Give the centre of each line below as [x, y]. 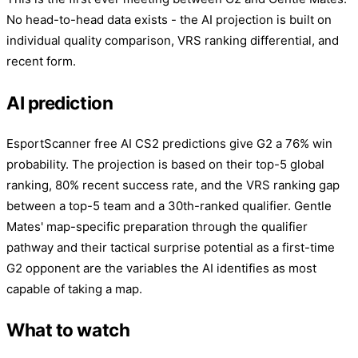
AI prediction [60, 103]
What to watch [68, 330]
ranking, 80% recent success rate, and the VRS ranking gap [173, 185]
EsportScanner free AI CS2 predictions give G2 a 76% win [169, 143]
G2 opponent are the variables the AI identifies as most [161, 268]
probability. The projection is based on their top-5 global [165, 164]
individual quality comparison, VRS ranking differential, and [173, 41]
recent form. [41, 62]
